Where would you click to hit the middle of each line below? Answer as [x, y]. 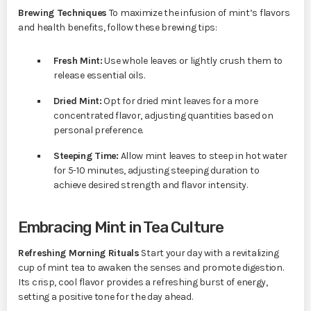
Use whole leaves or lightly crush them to [192, 60]
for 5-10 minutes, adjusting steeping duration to [156, 170]
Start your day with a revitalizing [209, 253]
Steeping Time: [86, 155]
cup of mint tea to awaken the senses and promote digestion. [151, 267]
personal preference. [98, 130]
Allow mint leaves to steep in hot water [203, 155]
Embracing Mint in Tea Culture [121, 227]
